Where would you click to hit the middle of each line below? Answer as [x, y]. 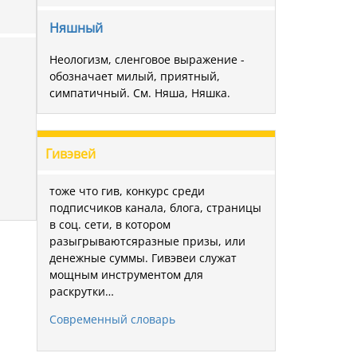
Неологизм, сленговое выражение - [147, 59]
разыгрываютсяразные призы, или [147, 241]
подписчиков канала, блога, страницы [155, 207]
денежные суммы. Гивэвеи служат [143, 257]
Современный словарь [112, 319]
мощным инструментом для [126, 274]
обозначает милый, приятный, [135, 76]
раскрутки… [82, 291]
